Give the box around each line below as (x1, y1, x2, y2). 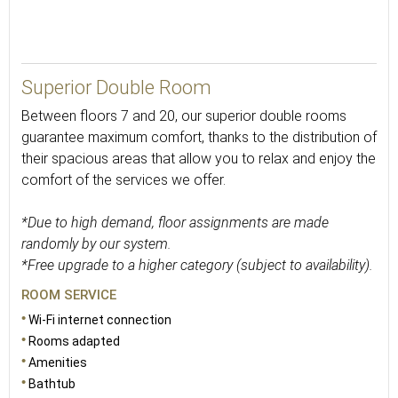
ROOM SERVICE (21, 287, 116, 303)
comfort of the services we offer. (21, 171, 226, 188)
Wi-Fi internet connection (28, 313, 171, 327)
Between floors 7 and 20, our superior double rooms (21, 107, 346, 124)
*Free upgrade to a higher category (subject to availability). (21, 257, 373, 274)
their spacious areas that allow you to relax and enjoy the (21, 150, 376, 167)
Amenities (28, 355, 87, 370)
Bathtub (28, 377, 76, 391)
